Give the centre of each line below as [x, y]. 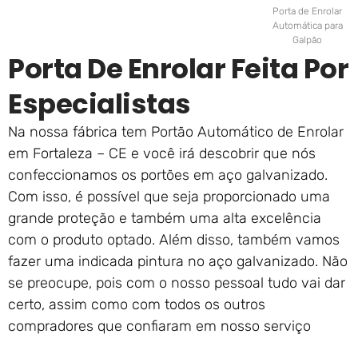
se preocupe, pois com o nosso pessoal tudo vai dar [177, 283]
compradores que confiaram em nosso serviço [159, 326]
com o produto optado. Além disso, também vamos [174, 240]
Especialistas [99, 104]
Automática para [307, 26]
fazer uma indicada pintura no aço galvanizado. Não [178, 262]
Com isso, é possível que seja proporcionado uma [169, 197]
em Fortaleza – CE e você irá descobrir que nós [162, 154]
